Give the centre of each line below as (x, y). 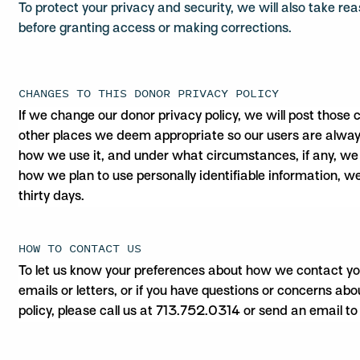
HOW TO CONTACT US (80, 248)
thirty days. (52, 197)
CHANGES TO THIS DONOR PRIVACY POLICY (149, 93)
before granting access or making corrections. (155, 29)
